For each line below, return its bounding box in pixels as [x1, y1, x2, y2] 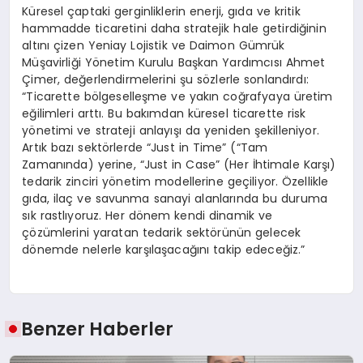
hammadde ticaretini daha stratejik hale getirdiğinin [22, 19, 327, 36]
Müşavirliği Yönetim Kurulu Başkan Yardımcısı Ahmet [22, 53, 326, 70]
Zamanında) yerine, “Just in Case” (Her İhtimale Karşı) [22, 156, 336, 173]
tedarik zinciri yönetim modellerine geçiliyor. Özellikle [22, 173, 329, 190]
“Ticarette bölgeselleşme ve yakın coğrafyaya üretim [22, 88, 333, 105]
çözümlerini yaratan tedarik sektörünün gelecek [22, 224, 301, 241]
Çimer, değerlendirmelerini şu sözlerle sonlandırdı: [22, 70, 309, 88]
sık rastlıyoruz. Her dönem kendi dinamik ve [22, 207, 273, 224]
